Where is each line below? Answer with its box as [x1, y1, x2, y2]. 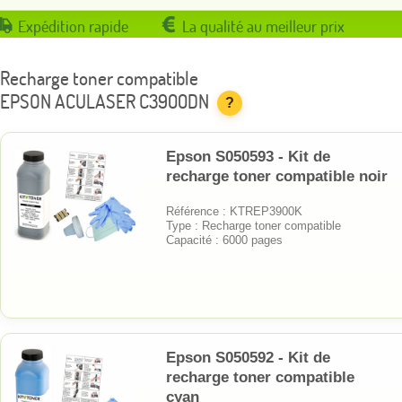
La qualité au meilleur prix [182, 16, 345, 37]
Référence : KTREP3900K [166, 204, 302, 218]
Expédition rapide [18, 16, 128, 37]
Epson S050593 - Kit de [166, 147, 330, 165]
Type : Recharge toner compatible [166, 218, 341, 232]
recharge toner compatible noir [166, 167, 388, 185]
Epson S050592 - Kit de [166, 348, 330, 366]
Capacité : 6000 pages [166, 232, 283, 247]
